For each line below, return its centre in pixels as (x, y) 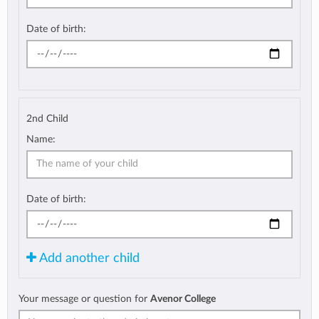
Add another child (88, 258)
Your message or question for (84, 298)
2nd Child (47, 118)
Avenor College (183, 298)
